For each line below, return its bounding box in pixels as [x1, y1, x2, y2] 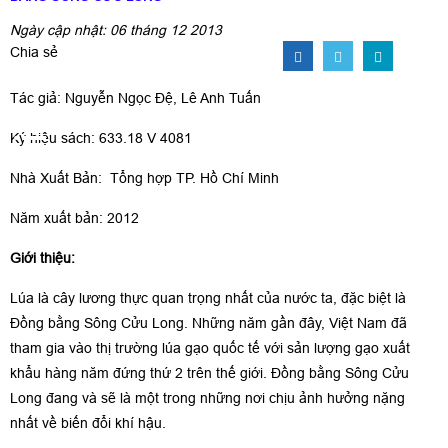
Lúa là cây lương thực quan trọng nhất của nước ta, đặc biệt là [10, 290, 406, 306]
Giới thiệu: [10, 250, 75, 266]
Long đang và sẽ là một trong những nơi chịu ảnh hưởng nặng [10, 390, 405, 406]
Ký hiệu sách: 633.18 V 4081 [10, 130, 192, 146]
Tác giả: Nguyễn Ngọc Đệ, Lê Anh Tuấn [10, 90, 261, 106]
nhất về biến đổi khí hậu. [10, 415, 166, 431]
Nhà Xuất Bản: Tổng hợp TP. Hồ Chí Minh [10, 170, 279, 186]
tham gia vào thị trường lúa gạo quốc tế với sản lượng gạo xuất [10, 340, 410, 356]
